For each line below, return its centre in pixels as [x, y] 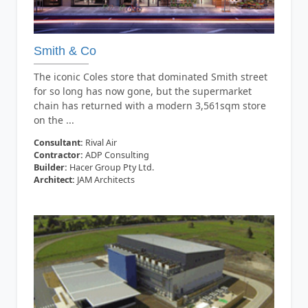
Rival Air [100, 143]
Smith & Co [65, 51]
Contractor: [58, 155]
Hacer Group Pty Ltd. [110, 168]
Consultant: [58, 143]
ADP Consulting [116, 155]
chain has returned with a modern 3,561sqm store [150, 106]
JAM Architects [104, 180]
